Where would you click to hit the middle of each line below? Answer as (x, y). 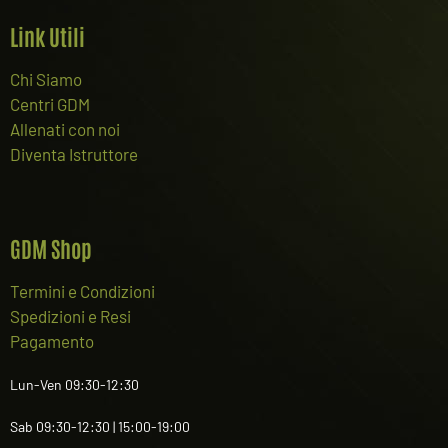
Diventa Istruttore (74, 154)
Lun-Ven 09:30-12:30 (74, 385)
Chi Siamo (46, 79)
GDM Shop (51, 248)
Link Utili (47, 36)
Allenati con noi (65, 129)
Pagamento (52, 341)
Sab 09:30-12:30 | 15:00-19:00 (100, 427)
